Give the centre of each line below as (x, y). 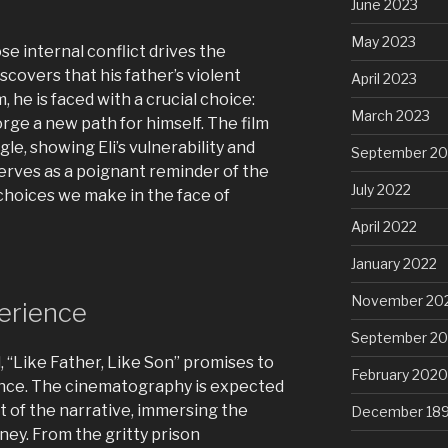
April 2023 (383, 79)
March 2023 (390, 116)
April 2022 (383, 227)
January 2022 (393, 264)
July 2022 (380, 190)
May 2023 (383, 42)
